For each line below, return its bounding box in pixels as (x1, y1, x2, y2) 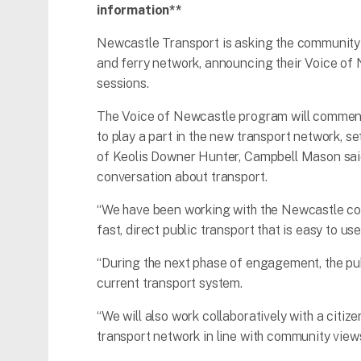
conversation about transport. (97, 169, 268, 185)
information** (97, 2, 182, 19)
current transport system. (97, 276, 243, 292)
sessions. (97, 76, 149, 92)
